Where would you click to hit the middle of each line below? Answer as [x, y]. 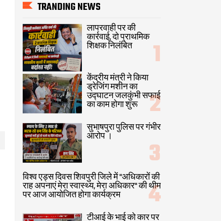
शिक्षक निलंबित [110, 47]
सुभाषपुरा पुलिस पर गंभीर [124, 128]
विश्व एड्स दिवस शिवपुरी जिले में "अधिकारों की [91, 177]
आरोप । [100, 137]
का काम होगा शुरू [112, 105]
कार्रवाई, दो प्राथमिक [118, 38]
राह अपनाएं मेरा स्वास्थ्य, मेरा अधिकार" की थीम [92, 186]
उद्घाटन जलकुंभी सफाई [124, 96]
